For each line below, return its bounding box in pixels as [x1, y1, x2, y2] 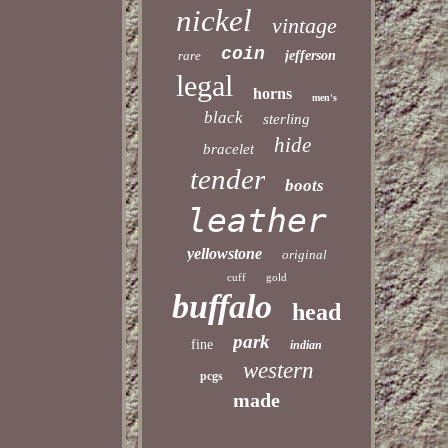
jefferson [284, 48, 336, 63]
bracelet [202, 141, 254, 157]
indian [290, 338, 323, 352]
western [242, 358, 314, 383]
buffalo [172, 288, 273, 325]
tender [189, 163, 265, 195]
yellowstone [186, 245, 262, 262]
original [281, 247, 327, 262]
